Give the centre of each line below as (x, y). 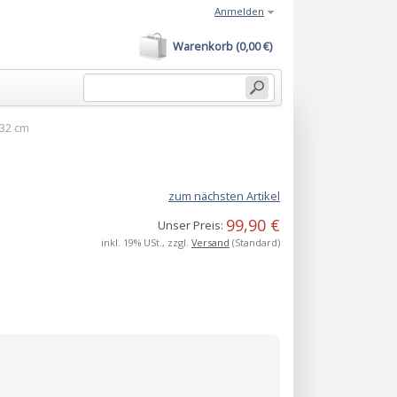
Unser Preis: (191, 225)
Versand (210, 242)
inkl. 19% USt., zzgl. (146, 242)
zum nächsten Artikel (224, 195)
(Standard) (254, 242)
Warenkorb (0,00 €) (222, 46)
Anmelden (239, 11)
